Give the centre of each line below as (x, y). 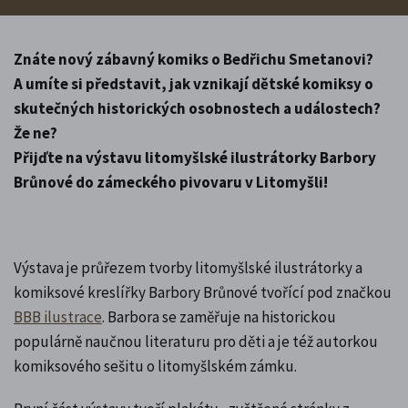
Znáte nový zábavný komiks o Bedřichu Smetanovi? (194, 59)
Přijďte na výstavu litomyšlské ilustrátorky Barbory (195, 157)
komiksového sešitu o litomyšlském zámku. (157, 366)
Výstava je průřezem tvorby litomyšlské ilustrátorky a (188, 267)
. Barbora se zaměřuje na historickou (219, 316)
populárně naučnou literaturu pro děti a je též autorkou (196, 341)
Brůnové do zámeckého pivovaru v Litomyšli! (171, 182)
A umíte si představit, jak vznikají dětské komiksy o (194, 83)
